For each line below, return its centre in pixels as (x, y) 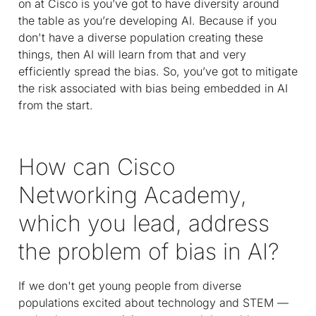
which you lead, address (144, 223)
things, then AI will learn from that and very (132, 54)
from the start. (56, 105)
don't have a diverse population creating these (141, 37)
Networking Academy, (133, 195)
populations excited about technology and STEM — (153, 302)
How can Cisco (97, 166)
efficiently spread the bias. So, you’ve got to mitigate (158, 71)
